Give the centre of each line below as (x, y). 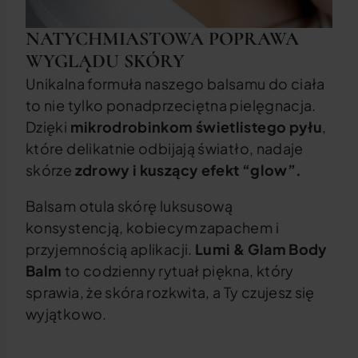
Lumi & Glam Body (261, 249)
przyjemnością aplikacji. (111, 249)
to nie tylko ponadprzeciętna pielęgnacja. (171, 105)
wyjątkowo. (66, 314)
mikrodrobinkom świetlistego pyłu (196, 127)
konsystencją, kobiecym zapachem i (152, 227)
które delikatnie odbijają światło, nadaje (165, 148)
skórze (50, 170)
